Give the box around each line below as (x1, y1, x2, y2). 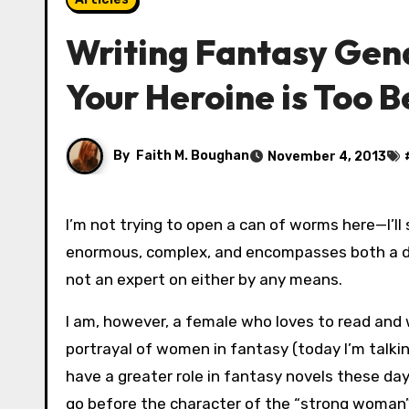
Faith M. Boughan (136, 147, 249, 163)
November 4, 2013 (267, 148, 386, 164)
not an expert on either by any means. (66, 270, 342, 289)
